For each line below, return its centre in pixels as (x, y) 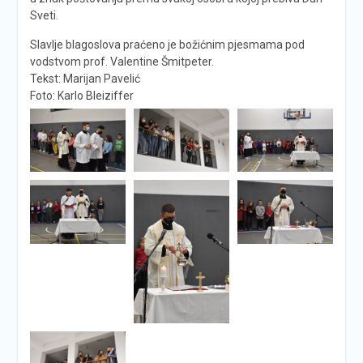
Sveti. (44, 15)
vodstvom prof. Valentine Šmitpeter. (122, 61)
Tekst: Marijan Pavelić (85, 78)
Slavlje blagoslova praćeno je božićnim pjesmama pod (167, 44)
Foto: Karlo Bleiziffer (81, 95)
